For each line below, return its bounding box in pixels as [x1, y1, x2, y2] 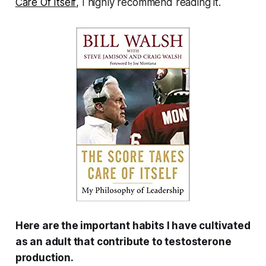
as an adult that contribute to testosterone [15, 236, 232, 248]
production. [15, 252, 74, 264]
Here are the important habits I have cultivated [15, 220, 251, 232]
